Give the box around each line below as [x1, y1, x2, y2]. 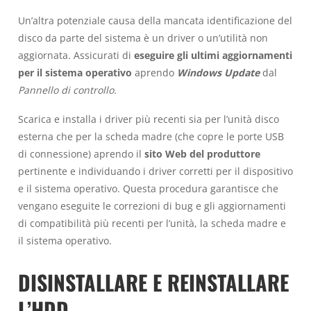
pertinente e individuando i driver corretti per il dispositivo [18, 165, 293, 178]
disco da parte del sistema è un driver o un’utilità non [18, 31, 268, 44]
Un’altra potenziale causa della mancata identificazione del [18, 13, 292, 27]
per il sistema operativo [18, 65, 135, 79]
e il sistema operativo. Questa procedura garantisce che [18, 182, 278, 196]
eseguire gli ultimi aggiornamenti [134, 48, 292, 62]
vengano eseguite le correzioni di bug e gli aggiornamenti [18, 199, 286, 213]
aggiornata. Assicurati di [18, 48, 134, 62]
